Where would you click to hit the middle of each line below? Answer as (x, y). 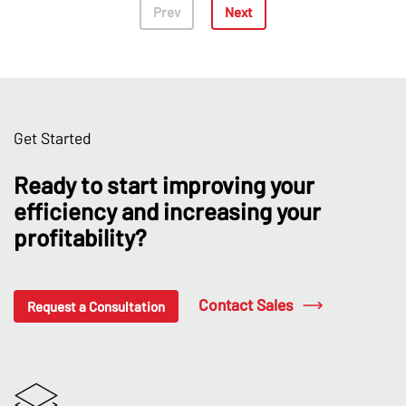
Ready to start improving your (164, 184)
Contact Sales (246, 305)
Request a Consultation (96, 306)
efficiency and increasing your (167, 210)
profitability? (80, 237)
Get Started (53, 138)
